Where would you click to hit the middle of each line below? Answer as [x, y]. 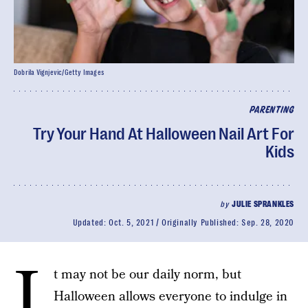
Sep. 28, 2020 [268, 223]
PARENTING [272, 110]
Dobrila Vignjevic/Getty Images [59, 73]
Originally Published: [201, 223]
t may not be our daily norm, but [147, 275]
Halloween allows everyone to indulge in [170, 297]
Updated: [90, 223]
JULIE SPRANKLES [263, 204]
